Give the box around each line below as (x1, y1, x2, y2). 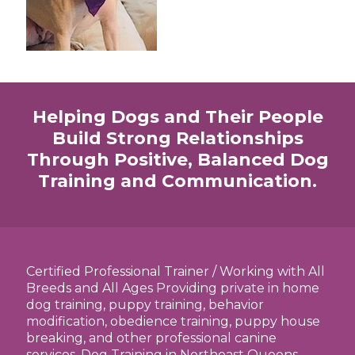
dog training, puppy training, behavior (26, 297, 264, 312)
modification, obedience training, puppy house (26, 314, 320, 329)
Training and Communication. (38, 170, 317, 192)
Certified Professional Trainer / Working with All (26, 264, 325, 279)
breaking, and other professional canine (26, 330, 277, 345)
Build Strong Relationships (52, 128, 303, 149)
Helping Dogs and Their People (32, 106, 323, 128)
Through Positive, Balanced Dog (26, 149, 329, 170)
